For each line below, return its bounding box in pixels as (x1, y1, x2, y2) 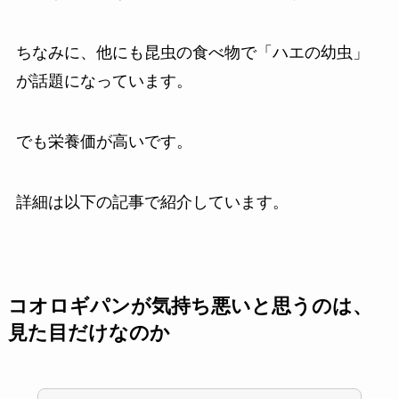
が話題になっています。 (15, 71, 192, 90)
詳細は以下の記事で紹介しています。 (15, 192, 289, 211)
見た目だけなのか (7, 322, 170, 344)
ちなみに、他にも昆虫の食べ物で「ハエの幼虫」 (15, 43, 369, 61)
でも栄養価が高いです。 (15, 132, 192, 151)
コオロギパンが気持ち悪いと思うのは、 (7, 295, 372, 317)
